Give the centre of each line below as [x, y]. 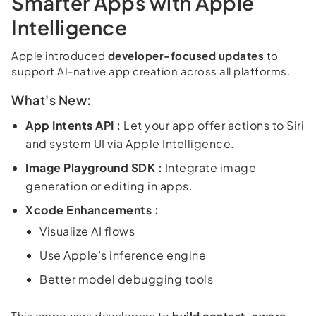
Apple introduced [60, 55]
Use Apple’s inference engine [123, 255]
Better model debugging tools [126, 279]
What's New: [51, 99]
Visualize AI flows [87, 231]
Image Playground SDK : [94, 167]
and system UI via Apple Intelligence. [130, 143]
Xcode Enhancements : [92, 209]
